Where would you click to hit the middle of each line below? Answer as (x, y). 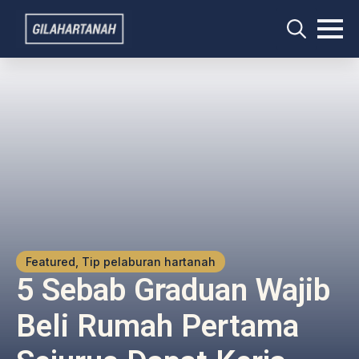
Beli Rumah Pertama (157, 326)
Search (296, 57)
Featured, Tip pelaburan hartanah (121, 262)
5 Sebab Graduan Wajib (173, 290)
